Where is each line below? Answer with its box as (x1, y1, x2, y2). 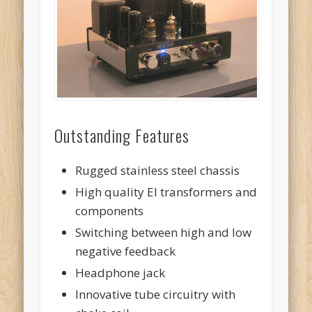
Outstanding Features (54, 122, 190, 148)
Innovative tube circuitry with (75, 286, 236, 302)
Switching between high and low (75, 224, 252, 240)
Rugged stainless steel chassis (75, 162, 240, 178)
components (75, 202, 144, 219)
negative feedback (75, 242, 176, 259)
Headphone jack (75, 264, 166, 281)
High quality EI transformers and (75, 183, 258, 200)
